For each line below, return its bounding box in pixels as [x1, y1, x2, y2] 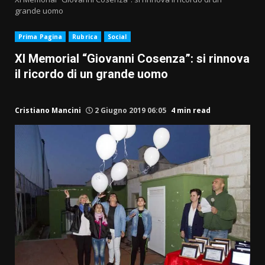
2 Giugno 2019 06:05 [93, 105, 168, 116]
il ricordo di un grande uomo [15, 67, 168, 82]
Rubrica [72, 33, 98, 41]
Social [107, 33, 127, 41]
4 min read [171, 105, 211, 116]
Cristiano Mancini [15, 105, 81, 116]
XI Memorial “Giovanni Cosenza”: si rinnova [15, 51, 250, 66]
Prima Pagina [18, 33, 63, 41]
